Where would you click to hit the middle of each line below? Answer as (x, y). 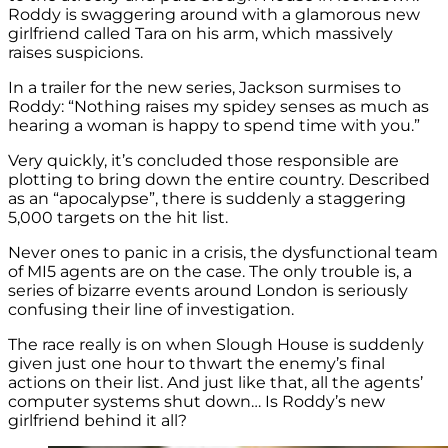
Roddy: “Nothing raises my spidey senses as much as (218, 106)
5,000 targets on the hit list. (118, 217)
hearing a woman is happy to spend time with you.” (214, 125)
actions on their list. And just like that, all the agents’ (215, 382)
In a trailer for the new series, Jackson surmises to (204, 87)
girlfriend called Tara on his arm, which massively (200, 33)
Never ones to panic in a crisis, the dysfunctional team (223, 252)
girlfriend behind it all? (97, 420)
